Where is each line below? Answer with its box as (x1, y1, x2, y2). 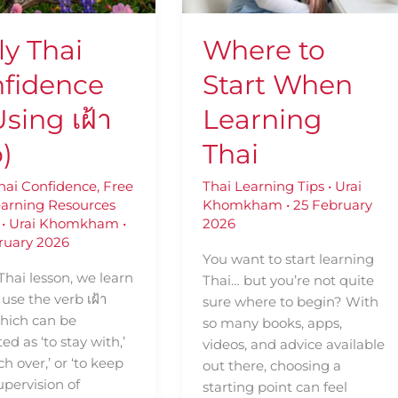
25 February (292, 196, 372, 214)
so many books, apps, (202, 314, 342, 332)
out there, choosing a (202, 357, 341, 375)
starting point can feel (202, 378, 347, 396)
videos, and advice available (202, 336, 385, 354)
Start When (202, 68, 353, 102)
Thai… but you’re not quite (202, 272, 374, 290)
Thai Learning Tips (202, 178, 324, 195)
